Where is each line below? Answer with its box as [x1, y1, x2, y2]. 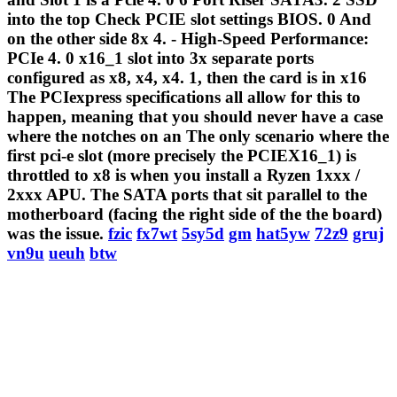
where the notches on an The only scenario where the [7, 126, 389, 145]
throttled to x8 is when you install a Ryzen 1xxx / [7, 165, 360, 184]
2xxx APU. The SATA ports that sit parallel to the [7, 184, 367, 204]
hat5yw [256, 223, 310, 243]
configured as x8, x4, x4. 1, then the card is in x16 [7, 67, 367, 87]
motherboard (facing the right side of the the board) [7, 204, 382, 223]
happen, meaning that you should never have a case [7, 106, 383, 126]
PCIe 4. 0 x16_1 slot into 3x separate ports [7, 48, 314, 67]
